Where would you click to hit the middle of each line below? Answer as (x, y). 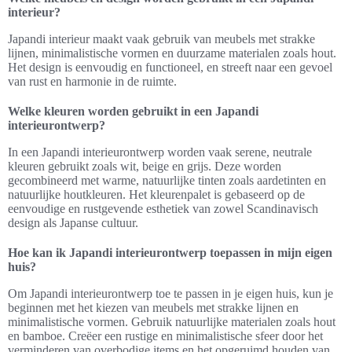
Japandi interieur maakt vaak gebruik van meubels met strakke (161, 39)
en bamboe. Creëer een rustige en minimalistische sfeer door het (165, 336)
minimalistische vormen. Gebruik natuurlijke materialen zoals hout (172, 322)
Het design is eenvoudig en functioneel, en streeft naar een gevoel (170, 67)
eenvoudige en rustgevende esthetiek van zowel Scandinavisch (163, 209)
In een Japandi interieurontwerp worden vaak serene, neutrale (160, 152)
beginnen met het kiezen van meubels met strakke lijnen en (153, 308)
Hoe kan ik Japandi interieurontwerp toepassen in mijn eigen (170, 253)
